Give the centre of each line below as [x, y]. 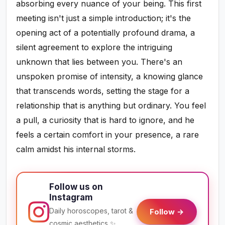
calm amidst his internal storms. [76, 149]
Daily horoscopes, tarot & [91, 211]
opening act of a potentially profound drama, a [106, 33]
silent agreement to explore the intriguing [94, 47]
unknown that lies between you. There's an [99, 62]
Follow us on [76, 187]
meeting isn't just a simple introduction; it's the [104, 18]
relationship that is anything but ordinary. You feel [111, 106]
